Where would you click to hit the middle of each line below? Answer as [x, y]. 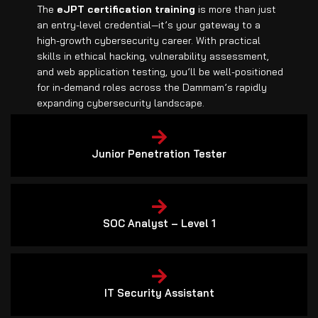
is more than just [236, 9]
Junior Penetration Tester [159, 153]
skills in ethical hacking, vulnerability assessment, [153, 56]
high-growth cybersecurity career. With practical [149, 40]
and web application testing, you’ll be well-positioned [160, 71]
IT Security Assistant [159, 292]
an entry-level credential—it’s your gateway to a [149, 24]
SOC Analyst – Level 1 [159, 223]
